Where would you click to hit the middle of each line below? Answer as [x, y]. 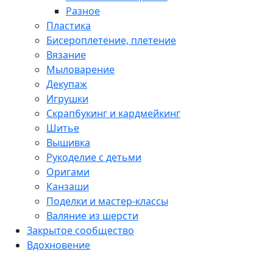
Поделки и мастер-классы [107, 201]
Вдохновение [58, 245]
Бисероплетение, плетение [111, 40]
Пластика [69, 26]
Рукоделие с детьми [94, 157]
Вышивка [68, 143]
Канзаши [68, 186]
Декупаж [67, 84]
